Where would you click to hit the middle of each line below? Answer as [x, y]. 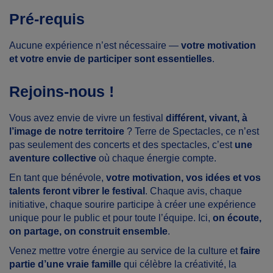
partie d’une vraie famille [65, 264]
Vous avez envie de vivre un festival [87, 118]
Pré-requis [47, 19]
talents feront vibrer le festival [77, 191]
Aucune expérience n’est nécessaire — [95, 45]
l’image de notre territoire [67, 131]
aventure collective [53, 158]
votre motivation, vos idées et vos [183, 178]
